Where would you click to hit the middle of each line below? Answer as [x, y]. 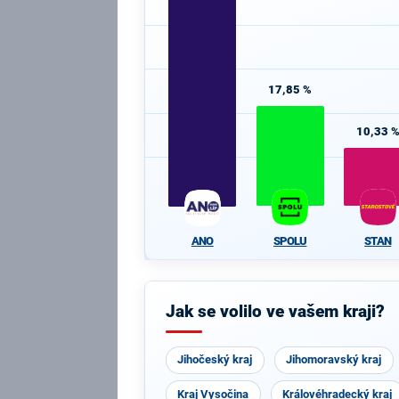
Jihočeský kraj [215, 359]
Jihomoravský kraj [334, 359]
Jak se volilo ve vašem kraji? [275, 312]
